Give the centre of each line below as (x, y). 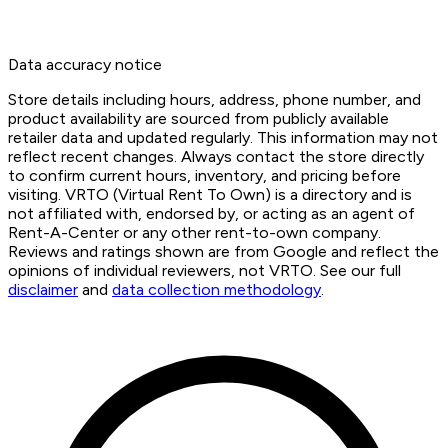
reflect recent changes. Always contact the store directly (216, 157)
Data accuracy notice (85, 65)
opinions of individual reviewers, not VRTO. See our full (204, 271)
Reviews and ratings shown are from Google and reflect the (223, 252)
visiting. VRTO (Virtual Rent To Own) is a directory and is (210, 195)
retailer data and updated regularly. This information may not (223, 138)
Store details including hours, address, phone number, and (214, 100)
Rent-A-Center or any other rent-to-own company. (194, 233)
